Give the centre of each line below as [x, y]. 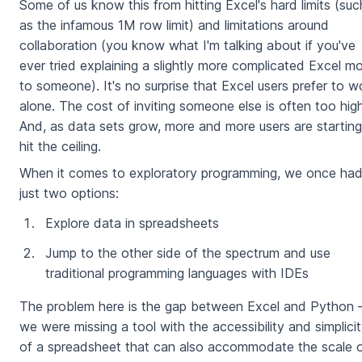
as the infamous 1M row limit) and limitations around [174, 25]
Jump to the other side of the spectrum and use [188, 253]
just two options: [69, 194]
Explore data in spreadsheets [132, 223]
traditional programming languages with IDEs [177, 274]
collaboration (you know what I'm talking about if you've [187, 46]
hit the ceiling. [60, 147]
